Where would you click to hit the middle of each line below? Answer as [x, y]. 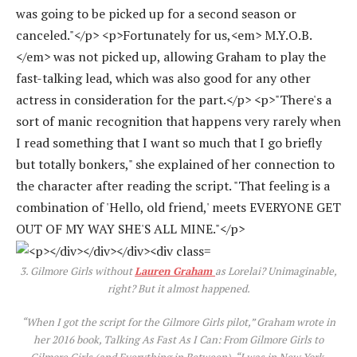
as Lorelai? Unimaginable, [276, 271]
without [114, 271]
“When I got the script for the [90, 322]
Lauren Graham [175, 271]
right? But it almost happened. [178, 289]
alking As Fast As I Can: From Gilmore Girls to [217, 340]
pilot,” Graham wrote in [280, 322]
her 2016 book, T [72, 340]
